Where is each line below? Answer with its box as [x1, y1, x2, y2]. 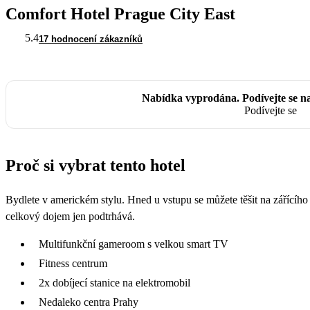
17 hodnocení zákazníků [39, 33, 143, 44]
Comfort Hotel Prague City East [6, 4, 235, 23]
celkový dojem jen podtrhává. [6, 210, 135, 222]
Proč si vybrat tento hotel [6, 156, 185, 174]
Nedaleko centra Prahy [39, 295, 138, 308]
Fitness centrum [39, 257, 107, 269]
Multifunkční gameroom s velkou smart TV [39, 237, 228, 250]
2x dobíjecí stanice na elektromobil [39, 276, 190, 289]
